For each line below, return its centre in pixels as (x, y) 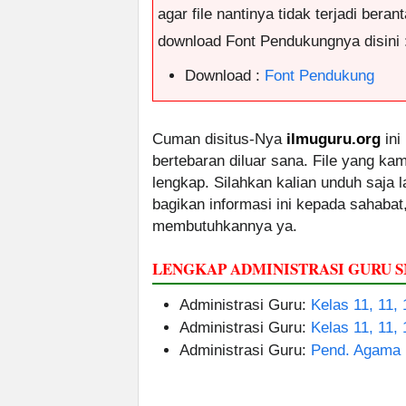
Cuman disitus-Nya (219, 140)
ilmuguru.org (333, 140)
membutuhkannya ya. (225, 227)
